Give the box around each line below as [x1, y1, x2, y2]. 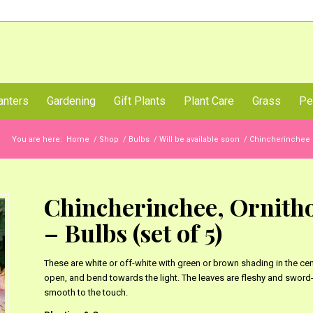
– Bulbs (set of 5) [43, 217, 222, 249]
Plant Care [184, 94, 234, 108]
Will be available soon [159, 135, 240, 144]
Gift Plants [114, 94, 166, 108]
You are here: [12, 135, 62, 144]
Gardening [47, 94, 96, 108]
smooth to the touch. [43, 287, 128, 298]
